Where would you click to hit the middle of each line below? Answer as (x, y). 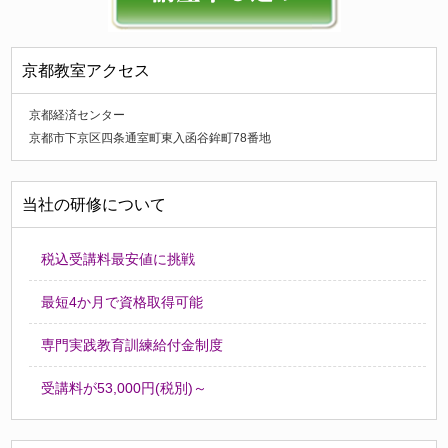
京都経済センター (77, 115)
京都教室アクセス (86, 71)
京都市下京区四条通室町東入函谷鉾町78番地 (150, 138)
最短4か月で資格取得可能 (122, 302)
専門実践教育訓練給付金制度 (132, 345)
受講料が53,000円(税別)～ (124, 388)
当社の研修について (94, 205)
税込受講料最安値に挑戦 (118, 259)
